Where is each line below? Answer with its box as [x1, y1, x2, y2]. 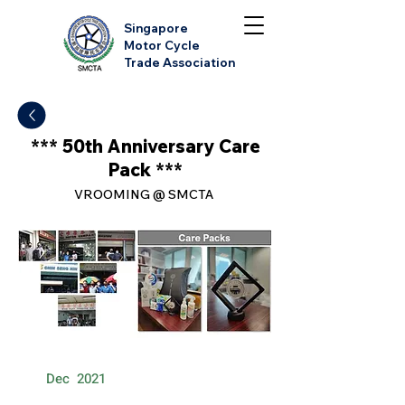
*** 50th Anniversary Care [30, 135, 260, 157]
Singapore [124, 21, 191, 35]
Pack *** [108, 158, 183, 181]
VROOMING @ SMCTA [74, 186, 216, 202]
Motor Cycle [124, 38, 200, 52]
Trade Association [124, 55, 235, 70]
